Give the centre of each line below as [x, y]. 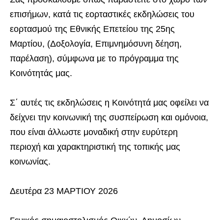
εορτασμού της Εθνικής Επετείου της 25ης [92, 29]
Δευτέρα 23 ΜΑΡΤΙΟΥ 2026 [64, 191]
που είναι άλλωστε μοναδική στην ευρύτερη [94, 132]
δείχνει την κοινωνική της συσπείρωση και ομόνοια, [109, 117]
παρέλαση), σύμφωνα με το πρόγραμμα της [94, 58]
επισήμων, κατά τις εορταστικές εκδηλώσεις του [102, 14]
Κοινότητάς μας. [41, 73]
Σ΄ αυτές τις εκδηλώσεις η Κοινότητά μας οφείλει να [109, 102]
